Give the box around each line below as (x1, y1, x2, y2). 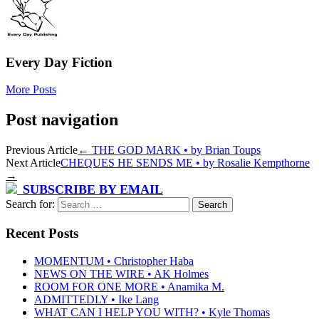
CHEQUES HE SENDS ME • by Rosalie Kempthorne (61, 157, 310, 169)
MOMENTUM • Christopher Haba (34, 254, 194, 267)
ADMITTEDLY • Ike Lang (34, 293, 159, 305)
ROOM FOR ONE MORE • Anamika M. (34, 280, 224, 293)
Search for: (6, 198, 55, 211)
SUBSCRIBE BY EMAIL (23, 182, 163, 197)
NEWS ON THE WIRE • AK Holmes (34, 267, 209, 280)
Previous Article (6, 144, 78, 157)
